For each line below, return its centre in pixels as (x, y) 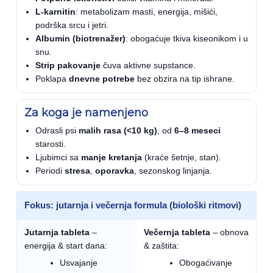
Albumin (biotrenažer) (80, 38)
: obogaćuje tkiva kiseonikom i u (187, 38)
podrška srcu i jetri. (72, 25)
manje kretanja (112, 157)
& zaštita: (161, 246)
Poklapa (52, 79)
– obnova (229, 232)
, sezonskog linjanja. (173, 171)
